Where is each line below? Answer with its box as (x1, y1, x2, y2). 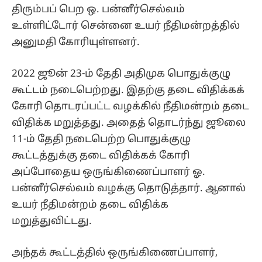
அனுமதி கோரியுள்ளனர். (12, 36, 140, 49)
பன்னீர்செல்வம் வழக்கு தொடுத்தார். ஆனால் (12, 182, 246, 195)
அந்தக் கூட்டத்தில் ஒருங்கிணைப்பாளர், (12, 246, 218, 259)
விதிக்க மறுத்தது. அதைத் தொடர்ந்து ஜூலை (12, 116, 246, 129)
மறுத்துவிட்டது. (12, 215, 92, 227)
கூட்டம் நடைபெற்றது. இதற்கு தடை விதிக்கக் (12, 84, 244, 96)
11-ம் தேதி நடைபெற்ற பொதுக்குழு (12, 133, 191, 146)
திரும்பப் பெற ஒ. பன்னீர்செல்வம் (12, 3, 185, 16)
